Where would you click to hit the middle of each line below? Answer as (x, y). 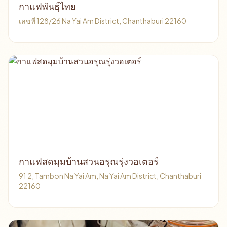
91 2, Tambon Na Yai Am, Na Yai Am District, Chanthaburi (110, 176)
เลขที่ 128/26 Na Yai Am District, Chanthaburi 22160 (103, 21)
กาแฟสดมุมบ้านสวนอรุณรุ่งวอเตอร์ (89, 161)
